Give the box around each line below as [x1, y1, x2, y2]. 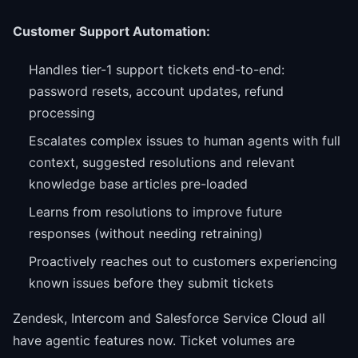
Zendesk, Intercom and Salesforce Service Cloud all [13, 309, 325, 326]
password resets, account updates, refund [29, 82, 284, 99]
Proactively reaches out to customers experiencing [29, 253, 337, 269]
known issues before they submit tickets [29, 274, 273, 291]
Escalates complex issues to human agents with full [29, 132, 340, 149]
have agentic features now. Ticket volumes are [13, 332, 295, 348]
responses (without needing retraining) [29, 225, 263, 241]
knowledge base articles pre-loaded [29, 175, 248, 192]
